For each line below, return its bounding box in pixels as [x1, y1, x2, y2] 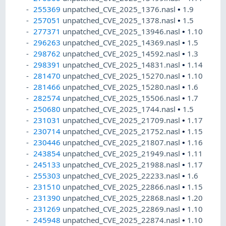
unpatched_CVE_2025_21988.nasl [63, 159, 183, 170]
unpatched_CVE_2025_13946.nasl [63, 26, 183, 37]
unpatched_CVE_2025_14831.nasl [63, 60, 183, 70]
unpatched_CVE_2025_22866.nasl [63, 182, 183, 192]
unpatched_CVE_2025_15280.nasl [63, 82, 183, 92]
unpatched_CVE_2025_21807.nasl [63, 137, 183, 148]
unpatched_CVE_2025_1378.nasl [63, 15, 178, 26]
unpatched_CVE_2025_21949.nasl [63, 148, 183, 159]
